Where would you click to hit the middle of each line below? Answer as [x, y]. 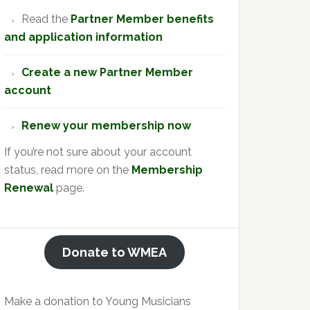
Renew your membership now [106, 126]
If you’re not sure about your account [98, 152]
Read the [46, 19]
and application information [83, 37]
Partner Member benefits [142, 19]
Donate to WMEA [115, 252]
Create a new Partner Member [107, 72]
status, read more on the [68, 170]
